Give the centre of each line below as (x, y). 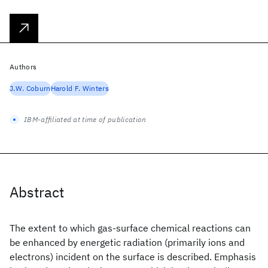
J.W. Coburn (30, 88)
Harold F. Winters (80, 88)
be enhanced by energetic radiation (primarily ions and (127, 242)
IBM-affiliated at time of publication (85, 119)
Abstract (37, 192)
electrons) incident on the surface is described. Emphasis (133, 257)
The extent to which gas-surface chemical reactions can (130, 228)
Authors (23, 67)
